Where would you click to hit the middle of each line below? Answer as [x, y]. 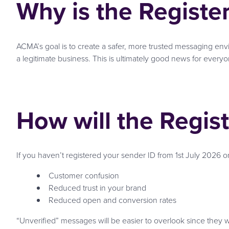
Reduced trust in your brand [97, 188]
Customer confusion [84, 176]
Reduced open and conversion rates [112, 200]
